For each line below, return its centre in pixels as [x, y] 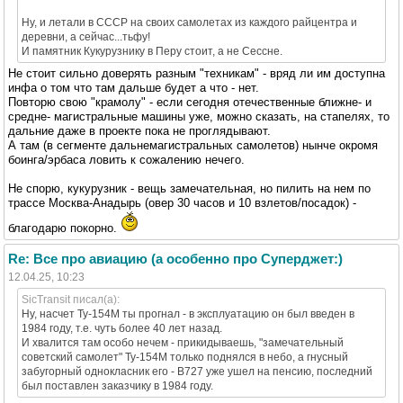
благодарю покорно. [64, 228]
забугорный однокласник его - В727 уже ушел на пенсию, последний [197, 371]
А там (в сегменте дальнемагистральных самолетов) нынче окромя [193, 145]
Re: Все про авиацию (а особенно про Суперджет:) [175, 258]
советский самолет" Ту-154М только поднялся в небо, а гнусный [185, 357]
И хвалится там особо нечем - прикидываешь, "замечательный [183, 342]
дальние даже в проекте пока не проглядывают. [139, 130]
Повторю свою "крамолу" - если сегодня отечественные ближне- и [190, 102]
